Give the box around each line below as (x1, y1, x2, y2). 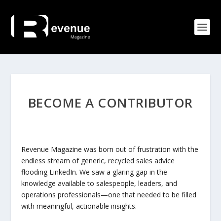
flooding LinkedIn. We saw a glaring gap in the (21, 167, 167, 177)
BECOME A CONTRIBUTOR (28, 94, 193, 111)
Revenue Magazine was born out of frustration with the (21, 145, 198, 154)
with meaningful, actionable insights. (21, 201, 137, 211)
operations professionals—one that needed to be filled (21, 190, 196, 199)
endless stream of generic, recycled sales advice (21, 156, 175, 165)
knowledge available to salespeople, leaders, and (21, 179, 177, 188)
